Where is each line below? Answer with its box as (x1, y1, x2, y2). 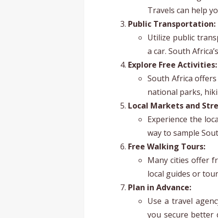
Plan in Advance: (128, 182, 191, 193)
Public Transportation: (128, 18, 216, 30)
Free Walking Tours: (128, 141, 205, 152)
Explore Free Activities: (128, 59, 217, 71)
